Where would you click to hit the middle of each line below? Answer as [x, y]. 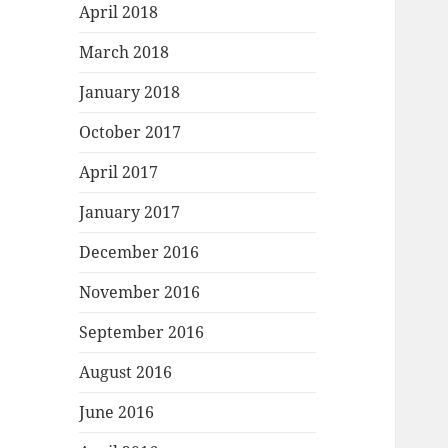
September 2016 [142, 332]
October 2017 [130, 132]
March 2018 [124, 52]
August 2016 [126, 372]
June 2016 [117, 412]
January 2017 [130, 212]
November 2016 [140, 292]
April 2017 [119, 172]
